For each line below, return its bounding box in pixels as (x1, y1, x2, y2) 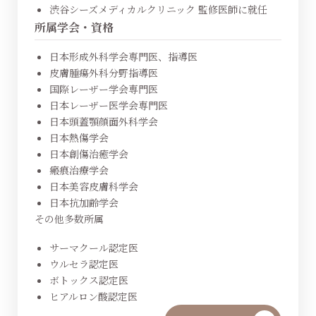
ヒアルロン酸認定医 (49, 288, 138, 303)
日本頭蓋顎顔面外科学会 (49, 114, 158, 128)
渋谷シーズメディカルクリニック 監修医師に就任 (49, 2, 267, 16)
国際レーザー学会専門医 (49, 82, 158, 96)
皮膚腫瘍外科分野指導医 (49, 66, 158, 80)
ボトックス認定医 (49, 272, 128, 287)
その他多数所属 (34, 212, 104, 226)
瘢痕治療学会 (49, 163, 109, 177)
